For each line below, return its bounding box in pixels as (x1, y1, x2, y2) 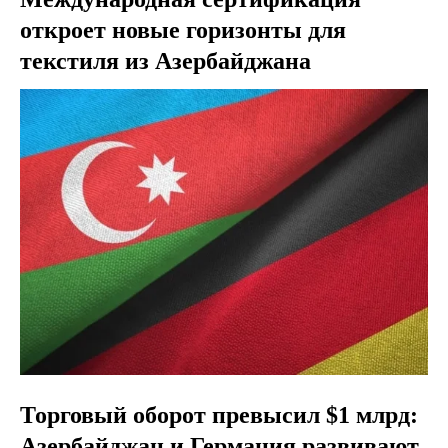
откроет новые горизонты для (20, 17, 346, 44)
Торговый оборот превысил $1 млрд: (20, 401, 418, 428)
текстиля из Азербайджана (20, 48, 311, 75)
